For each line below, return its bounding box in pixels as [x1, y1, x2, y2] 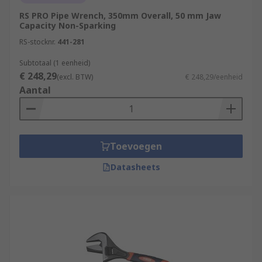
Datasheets [110, 161, 160, 173]
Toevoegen [109, 140, 162, 153]
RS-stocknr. [19, 37, 56, 47]
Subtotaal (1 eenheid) [19, 58, 90, 68]
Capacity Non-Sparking [19, 20, 116, 31]
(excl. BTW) [57, 72, 93, 82]
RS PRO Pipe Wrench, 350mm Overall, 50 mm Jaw [19, 10, 221, 21]
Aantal [19, 84, 51, 96]
